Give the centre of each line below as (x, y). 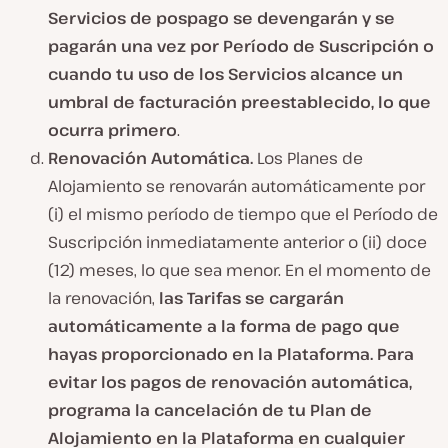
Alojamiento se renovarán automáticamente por (236, 185)
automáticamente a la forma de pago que (224, 325)
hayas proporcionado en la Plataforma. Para (231, 353)
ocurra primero (112, 129)
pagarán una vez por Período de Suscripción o (241, 45)
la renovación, (103, 297)
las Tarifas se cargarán (251, 297)
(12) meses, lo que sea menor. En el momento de (239, 269)
